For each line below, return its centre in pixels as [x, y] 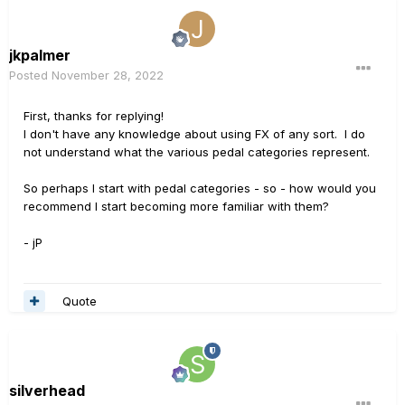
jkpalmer [40, 55]
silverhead [47, 391]
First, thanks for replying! [94, 116]
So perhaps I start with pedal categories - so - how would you [200, 188]
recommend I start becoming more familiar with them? [176, 206]
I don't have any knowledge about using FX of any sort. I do [194, 134]
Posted [30, 75]
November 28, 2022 [108, 75]
